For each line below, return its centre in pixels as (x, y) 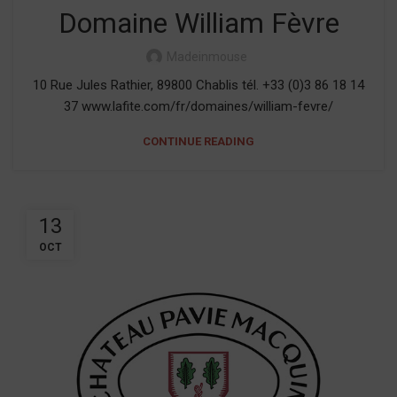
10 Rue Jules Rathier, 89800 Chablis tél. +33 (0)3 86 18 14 (198, 85)
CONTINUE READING (198, 141)
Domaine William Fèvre (198, 23)
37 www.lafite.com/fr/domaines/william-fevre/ (198, 106)
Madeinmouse (206, 57)
